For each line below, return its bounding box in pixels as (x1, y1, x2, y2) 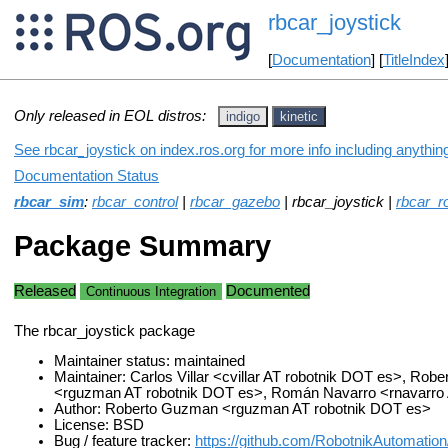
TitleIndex (382, 52, 445, 69)
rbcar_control (92, 193, 178, 210)
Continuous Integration (86, 283, 216, 299)
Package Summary (14, 229, 271, 263)
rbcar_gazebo (190, 193, 280, 210)
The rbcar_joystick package (14, 322, 195, 339)
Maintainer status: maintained (54, 353, 245, 370)
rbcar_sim (14, 193, 84, 210)
